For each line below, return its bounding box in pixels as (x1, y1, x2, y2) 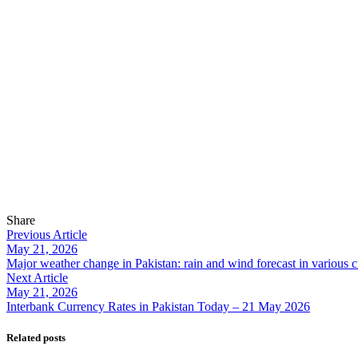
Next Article (6, 270, 68, 284)
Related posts (6, 332, 66, 344)
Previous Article (6, 227, 87, 241)
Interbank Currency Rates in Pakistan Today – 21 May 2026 (6, 299, 310, 313)
